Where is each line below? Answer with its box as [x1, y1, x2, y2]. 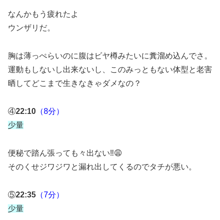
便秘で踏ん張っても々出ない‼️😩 [8, 148, 122, 157]
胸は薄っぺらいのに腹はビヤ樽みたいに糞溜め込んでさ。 [8, 52, 212, 60]
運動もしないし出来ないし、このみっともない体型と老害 [8, 65, 212, 74]
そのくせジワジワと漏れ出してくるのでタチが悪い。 [8, 162, 196, 171]
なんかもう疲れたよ [8, 10, 79, 19]
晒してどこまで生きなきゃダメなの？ [8, 79, 141, 88]
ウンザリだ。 [8, 24, 55, 32]
